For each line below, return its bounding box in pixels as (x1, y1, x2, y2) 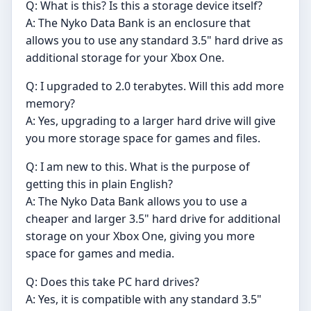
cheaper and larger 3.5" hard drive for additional (26, 211, 280, 227)
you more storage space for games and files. (26, 131, 260, 146)
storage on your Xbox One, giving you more (26, 228, 255, 244)
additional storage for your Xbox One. (26, 50, 224, 66)
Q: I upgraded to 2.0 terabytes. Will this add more (26, 78, 284, 94)
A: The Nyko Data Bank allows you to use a (26, 194, 247, 210)
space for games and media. (26, 246, 174, 262)
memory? (26, 96, 75, 112)
